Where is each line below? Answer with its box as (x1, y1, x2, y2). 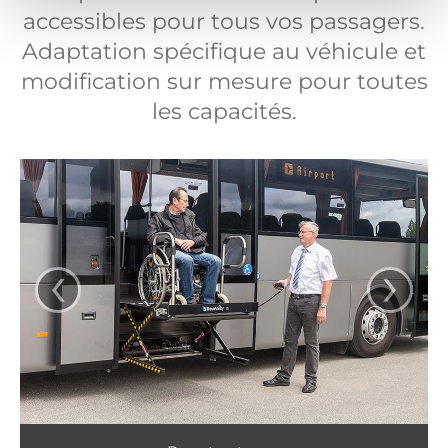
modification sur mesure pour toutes (20, 68, 428, 95)
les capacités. (151, 98, 297, 125)
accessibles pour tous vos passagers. (23, 8, 425, 35)
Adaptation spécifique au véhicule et (22, 38, 426, 65)
